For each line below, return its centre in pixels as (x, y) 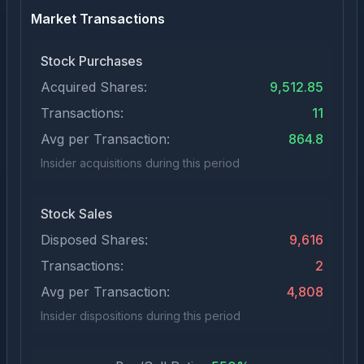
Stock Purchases (91, 61)
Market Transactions (98, 19)
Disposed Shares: (94, 240)
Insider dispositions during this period (141, 316)
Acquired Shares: (94, 87)
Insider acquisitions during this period (140, 163)
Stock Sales (76, 214)
